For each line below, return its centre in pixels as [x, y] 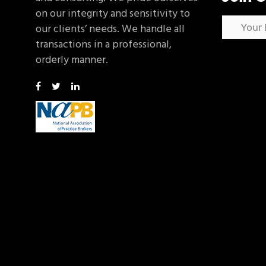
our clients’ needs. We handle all [110, 29]
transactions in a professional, [104, 45]
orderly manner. [72, 60]
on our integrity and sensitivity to [113, 14]
